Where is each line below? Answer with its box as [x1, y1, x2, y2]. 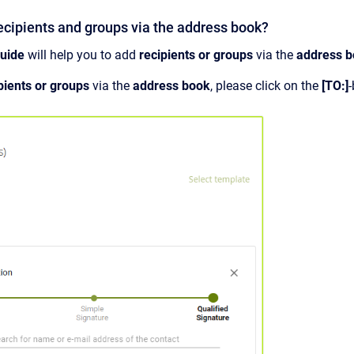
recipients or [139, 47, 210, 62]
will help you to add [28, 47, 139, 62]
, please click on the [210, 77, 322, 93]
